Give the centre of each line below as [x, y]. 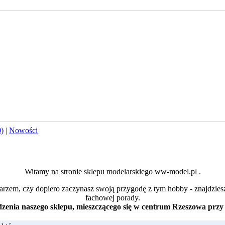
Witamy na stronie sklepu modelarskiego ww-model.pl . [113, 172]
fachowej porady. [113, 198]
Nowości [23, 130]
